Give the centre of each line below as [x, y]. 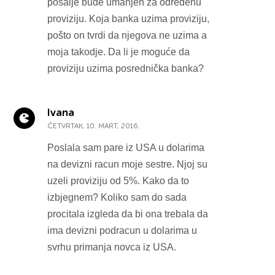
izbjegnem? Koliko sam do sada [117, 197]
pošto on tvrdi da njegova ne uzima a [127, 35]
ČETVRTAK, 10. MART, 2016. [94, 126]
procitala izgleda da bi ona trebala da [128, 214]
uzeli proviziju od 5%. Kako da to [118, 180]
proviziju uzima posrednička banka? [126, 68]
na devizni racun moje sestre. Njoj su [128, 164]
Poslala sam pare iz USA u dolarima [126, 147]
